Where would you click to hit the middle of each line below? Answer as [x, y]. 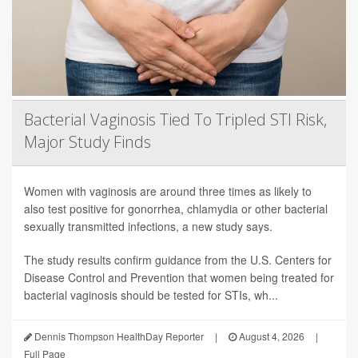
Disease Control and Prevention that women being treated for [179, 277]
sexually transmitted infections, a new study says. [148, 226]
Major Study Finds [88, 141]
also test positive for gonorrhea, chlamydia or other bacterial [176, 208]
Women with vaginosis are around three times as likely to [168, 191]
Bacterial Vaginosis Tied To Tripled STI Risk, [175, 119]
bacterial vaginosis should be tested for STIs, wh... [151, 294]
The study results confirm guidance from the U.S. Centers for [178, 259]
